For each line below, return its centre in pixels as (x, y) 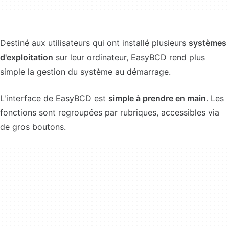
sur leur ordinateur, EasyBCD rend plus (129, 57)
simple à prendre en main (157, 98)
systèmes (208, 43)
